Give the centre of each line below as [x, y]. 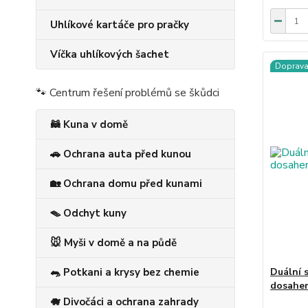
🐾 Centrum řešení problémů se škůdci [128, 93]
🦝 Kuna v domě [89, 125]
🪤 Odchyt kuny [88, 213]
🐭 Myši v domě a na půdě [113, 243]
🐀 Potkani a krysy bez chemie [125, 273]
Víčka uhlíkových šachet [110, 55]
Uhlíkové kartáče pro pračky [120, 25]
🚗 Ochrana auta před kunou [121, 154]
